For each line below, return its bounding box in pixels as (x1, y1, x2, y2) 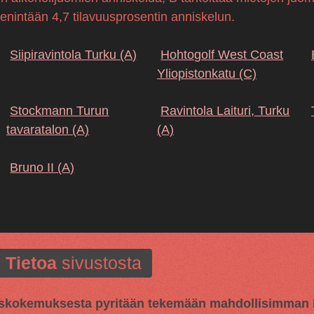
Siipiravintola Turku (10, 47, 117, 62)
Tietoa (6, 253, 57, 273)
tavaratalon (6, 123, 69, 137)
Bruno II (10, 160, 55, 175)
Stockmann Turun (10, 104, 109, 118)
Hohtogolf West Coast (161, 47, 284, 62)
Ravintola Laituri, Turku (161, 104, 290, 118)
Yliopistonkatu (156, 66, 235, 81)
